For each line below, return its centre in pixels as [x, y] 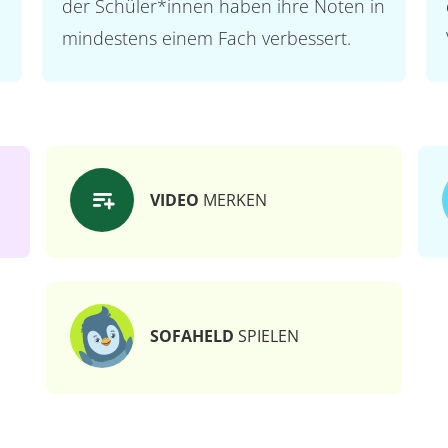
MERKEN [233, 200]
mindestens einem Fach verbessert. [206, 38]
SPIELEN [266, 336]
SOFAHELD [192, 336]
